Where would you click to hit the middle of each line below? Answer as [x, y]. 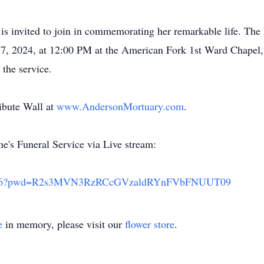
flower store [150, 224]
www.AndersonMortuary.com [120, 106]
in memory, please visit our [64, 224]
